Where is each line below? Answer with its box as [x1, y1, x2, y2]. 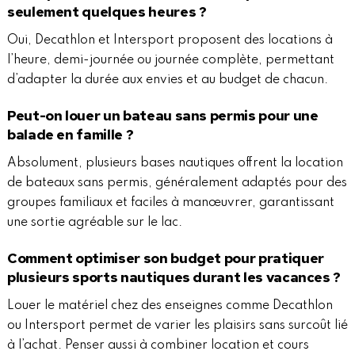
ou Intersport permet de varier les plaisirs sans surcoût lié [6, 319, 348, 332]
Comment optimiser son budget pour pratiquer [6, 248, 324, 267]
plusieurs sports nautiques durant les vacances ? [6, 267, 342, 286]
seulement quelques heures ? [6, 2, 207, 21]
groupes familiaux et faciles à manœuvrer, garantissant [6, 196, 334, 209]
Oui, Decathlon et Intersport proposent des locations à [6, 33, 333, 47]
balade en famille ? [6, 124, 134, 143]
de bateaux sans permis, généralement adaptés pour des [6, 176, 347, 189]
